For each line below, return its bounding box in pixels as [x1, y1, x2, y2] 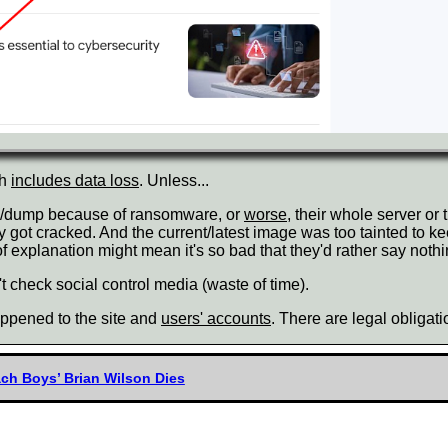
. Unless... [139, 172, 209, 190]
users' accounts [161, 310, 271, 328]
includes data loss [11, 172, 139, 190]
